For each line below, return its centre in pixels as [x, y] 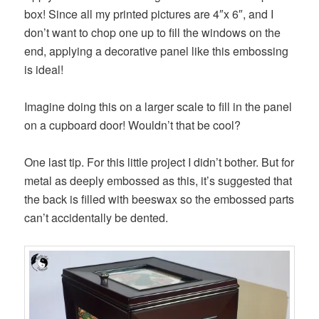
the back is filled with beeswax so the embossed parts [159, 199]
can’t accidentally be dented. [96, 218]
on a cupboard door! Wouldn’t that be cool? [133, 125]
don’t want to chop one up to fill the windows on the [153, 33]
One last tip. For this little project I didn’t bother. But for [159, 162]
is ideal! [44, 70]
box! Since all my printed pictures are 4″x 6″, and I [149, 14]
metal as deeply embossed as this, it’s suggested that [158, 181]
